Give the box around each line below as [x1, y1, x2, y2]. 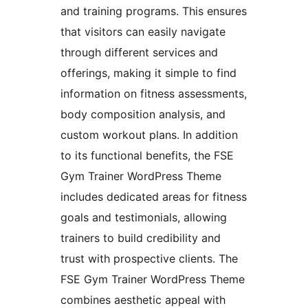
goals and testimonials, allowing [60, 210, 227, 224]
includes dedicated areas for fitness [60, 189, 247, 203]
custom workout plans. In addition [60, 127, 238, 142]
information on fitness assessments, [60, 86, 247, 100]
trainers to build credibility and [60, 230, 221, 245]
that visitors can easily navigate [60, 24, 225, 38]
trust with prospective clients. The [60, 251, 238, 265]
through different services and [60, 45, 218, 59]
